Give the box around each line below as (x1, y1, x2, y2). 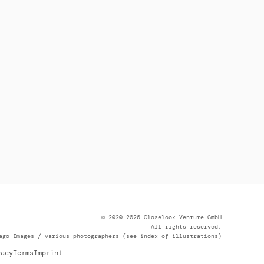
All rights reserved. (151, 222, 222, 230)
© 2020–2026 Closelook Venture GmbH (101, 213, 222, 221)
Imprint (34, 248, 62, 258)
